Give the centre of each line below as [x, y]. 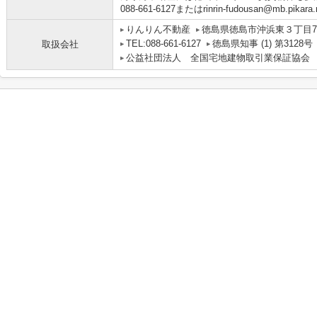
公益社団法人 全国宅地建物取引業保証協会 [218, 58]
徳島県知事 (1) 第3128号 [263, 44]
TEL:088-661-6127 [163, 44]
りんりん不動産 [158, 29]
